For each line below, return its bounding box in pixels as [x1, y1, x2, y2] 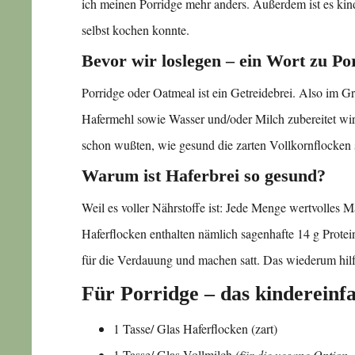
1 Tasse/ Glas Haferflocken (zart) [113, 319, 278, 337]
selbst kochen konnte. [82, 21, 190, 38]
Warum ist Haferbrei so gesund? [82, 165, 326, 185]
